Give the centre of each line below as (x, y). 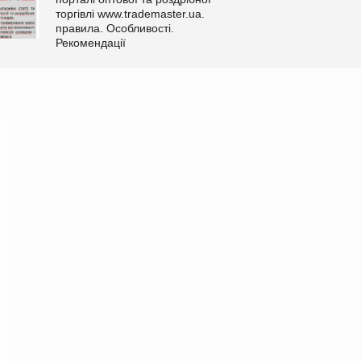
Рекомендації (90, 42)
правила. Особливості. (114, 28)
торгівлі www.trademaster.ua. (130, 13)
